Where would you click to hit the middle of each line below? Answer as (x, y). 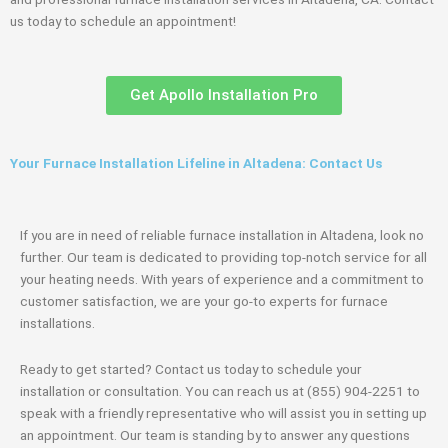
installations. (57, 323)
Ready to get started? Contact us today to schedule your (191, 368)
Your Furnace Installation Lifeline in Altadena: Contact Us (196, 163)
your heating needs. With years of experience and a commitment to (222, 279)
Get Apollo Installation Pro (224, 95)
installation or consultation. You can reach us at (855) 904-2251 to (220, 390)
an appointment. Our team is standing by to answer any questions (215, 434)
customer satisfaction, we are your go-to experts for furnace (204, 301)
